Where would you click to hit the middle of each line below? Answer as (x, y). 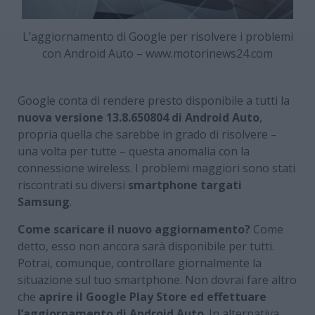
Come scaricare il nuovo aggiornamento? (134, 230)
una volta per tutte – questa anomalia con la (134, 152)
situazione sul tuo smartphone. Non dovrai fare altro (157, 280)
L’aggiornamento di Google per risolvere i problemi (157, 37)
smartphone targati (185, 185)
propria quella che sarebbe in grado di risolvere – (147, 135)
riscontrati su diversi (73, 185)
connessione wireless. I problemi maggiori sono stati (156, 168)
